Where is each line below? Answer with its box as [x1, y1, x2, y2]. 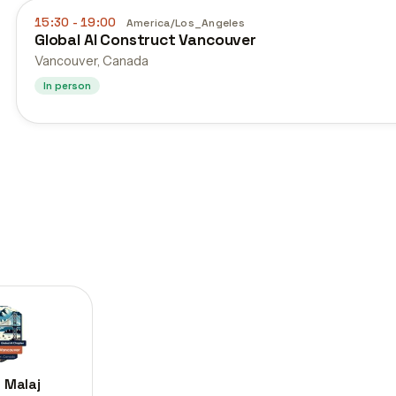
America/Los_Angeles [126, 16, 245, 30]
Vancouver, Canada [34, 53, 148, 69]
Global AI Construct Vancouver [34, 30, 256, 49]
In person [43, 80, 91, 92]
